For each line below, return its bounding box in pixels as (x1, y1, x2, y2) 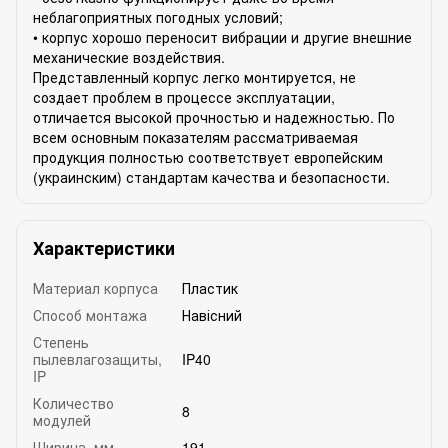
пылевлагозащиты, (33, 348, 162, 369)
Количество (33, 392, 114, 413)
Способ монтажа (33, 304, 147, 325)
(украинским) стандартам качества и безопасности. (33, 166, 390, 187)
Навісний (182, 304, 242, 325)
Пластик (182, 277, 238, 298)
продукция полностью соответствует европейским (33, 146, 383, 167)
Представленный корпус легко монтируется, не (33, 66, 356, 87)
